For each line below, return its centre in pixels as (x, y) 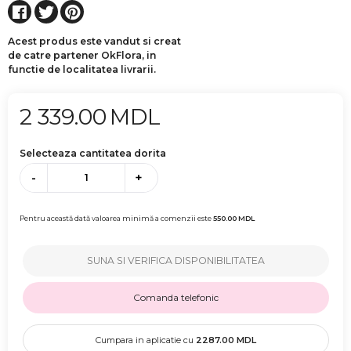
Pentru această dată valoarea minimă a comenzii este (116, 219)
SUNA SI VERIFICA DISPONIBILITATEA (175, 261)
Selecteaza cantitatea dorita (93, 153)
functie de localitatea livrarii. (82, 69)
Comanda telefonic (175, 298)
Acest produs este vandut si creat (94, 41)
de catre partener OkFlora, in (82, 55)
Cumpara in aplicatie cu (145, 340)
